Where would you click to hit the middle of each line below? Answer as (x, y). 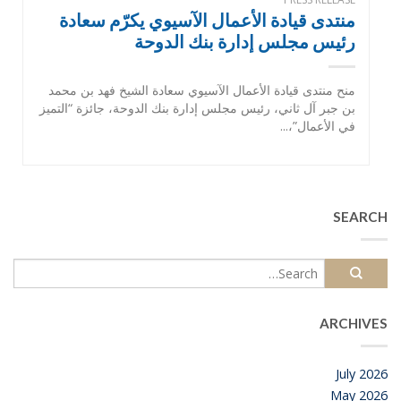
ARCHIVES (354, 323)
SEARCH (360, 217)
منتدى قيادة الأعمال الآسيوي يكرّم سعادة (207, 20)
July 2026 (362, 373)
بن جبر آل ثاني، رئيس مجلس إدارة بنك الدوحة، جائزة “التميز (197, 108)
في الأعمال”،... (318, 126)
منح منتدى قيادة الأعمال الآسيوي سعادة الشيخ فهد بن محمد (202, 90)
